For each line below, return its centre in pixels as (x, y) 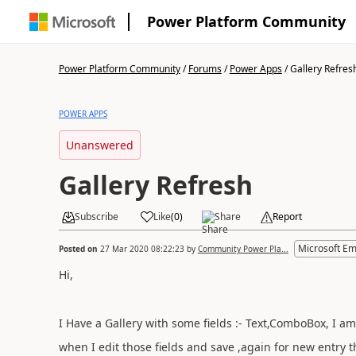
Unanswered (99, 145)
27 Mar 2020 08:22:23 (142, 248)
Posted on (79, 248)
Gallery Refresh (155, 185)
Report (287, 217)
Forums (205, 69)
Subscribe (96, 217)
